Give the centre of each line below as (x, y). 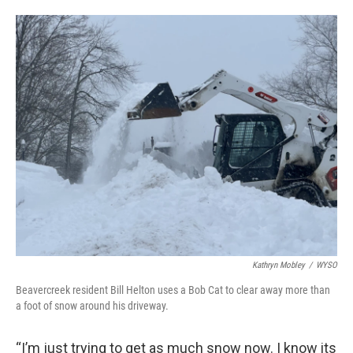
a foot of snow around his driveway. (92, 306)
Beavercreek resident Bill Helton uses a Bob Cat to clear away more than (173, 290)
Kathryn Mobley (279, 265)
